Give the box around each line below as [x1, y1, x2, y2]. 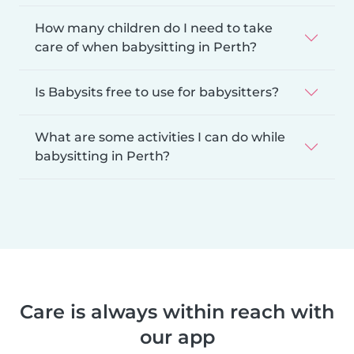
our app [139, 325, 215, 348]
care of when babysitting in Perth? [35, 39, 257, 55]
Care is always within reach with [20, 299, 334, 323]
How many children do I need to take [35, 20, 273, 36]
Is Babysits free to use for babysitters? [35, 84, 279, 100]
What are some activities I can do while [35, 129, 285, 145]
